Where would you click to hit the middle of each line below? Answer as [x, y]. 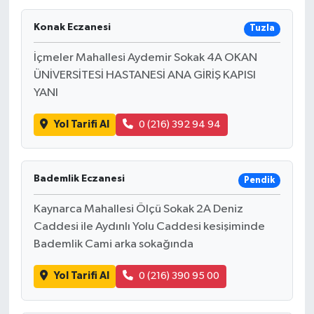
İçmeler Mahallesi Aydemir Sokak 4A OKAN [145, 57]
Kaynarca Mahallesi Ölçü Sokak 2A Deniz [138, 209]
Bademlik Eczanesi [79, 179]
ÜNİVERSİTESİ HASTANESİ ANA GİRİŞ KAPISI [144, 75]
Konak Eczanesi [72, 27]
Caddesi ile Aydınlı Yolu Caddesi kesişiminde [149, 227]
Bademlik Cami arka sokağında [113, 244]
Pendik [259, 180]
